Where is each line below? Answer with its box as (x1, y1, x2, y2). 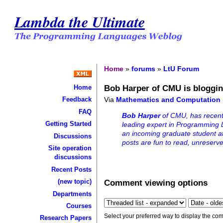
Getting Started (45, 120, 92, 128)
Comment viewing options (104, 177, 208, 188)
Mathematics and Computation (116, 95, 221, 104)
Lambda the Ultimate (14, 10, 145, 32)
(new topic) (57, 178, 92, 186)
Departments (52, 190, 92, 198)
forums (131, 64, 156, 73)
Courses (66, 202, 92, 210)
